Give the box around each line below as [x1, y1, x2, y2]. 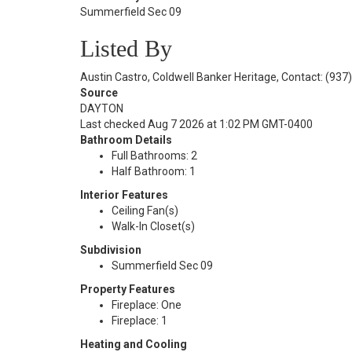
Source [80, 86, 118, 99]
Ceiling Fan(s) [112, 204, 178, 217]
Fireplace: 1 [112, 314, 167, 327]
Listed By [80, 35, 172, 61]
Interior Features [80, 189, 168, 201]
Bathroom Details [80, 134, 172, 146]
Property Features [80, 283, 175, 295]
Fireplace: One [112, 299, 181, 311]
